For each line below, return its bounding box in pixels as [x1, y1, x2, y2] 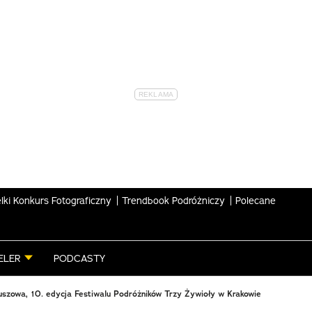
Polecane [235, 194, 276, 207]
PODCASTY [54, 252, 105, 265]
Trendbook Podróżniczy [122, 194, 225, 207]
